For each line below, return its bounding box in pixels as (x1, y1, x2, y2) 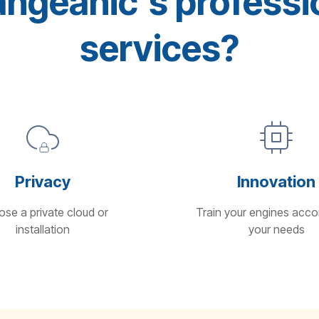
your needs (248, 222, 305, 236)
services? (80, 27, 239, 70)
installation (15, 222, 70, 236)
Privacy (14, 172, 70, 191)
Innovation (237, 172, 316, 191)
